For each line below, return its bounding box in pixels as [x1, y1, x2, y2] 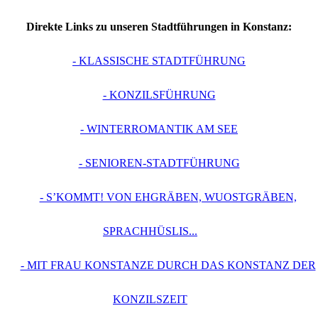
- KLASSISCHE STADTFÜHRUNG [72, 55, 246, 67]
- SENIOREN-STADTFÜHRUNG [78, 157, 240, 170]
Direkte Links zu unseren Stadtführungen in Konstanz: [26, 21, 292, 33]
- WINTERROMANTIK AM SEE [80, 123, 238, 136]
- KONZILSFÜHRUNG [102, 89, 216, 102]
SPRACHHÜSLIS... [103, 225, 197, 238]
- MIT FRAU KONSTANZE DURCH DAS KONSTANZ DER [20, 259, 316, 272]
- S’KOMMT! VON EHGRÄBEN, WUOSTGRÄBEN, [39, 191, 297, 204]
